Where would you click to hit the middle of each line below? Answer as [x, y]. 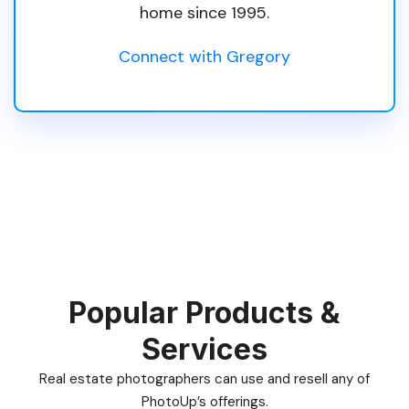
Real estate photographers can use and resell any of [204, 378]
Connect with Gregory [204, 56]
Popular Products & [204, 312]
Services [204, 349]
